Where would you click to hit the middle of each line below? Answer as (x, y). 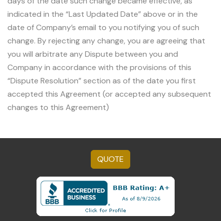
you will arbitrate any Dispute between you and (93, 54)
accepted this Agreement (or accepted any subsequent (109, 94)
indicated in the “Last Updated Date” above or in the (103, 14)
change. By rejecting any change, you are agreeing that (106, 40)
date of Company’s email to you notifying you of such (103, 27)
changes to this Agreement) (58, 107)
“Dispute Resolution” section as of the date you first (102, 80)
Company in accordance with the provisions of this (99, 67)
